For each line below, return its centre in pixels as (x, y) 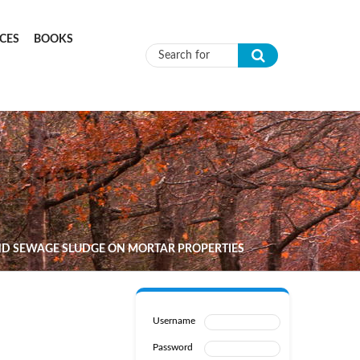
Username (174, 321)
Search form (205, 72)
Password (172, 347)
